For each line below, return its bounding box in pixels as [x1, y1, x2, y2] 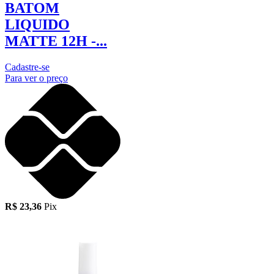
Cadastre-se [5, 61, 50, 72]
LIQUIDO [5, 16, 70, 32]
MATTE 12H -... [5, 32, 107, 49]
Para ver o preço [5, 72, 68, 83]
